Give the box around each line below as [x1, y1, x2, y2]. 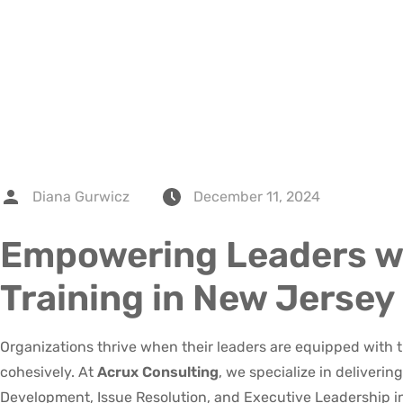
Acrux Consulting [97, 363, 219, 381]
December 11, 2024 [193, 188, 320, 206]
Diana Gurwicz [32, 188, 130, 206]
